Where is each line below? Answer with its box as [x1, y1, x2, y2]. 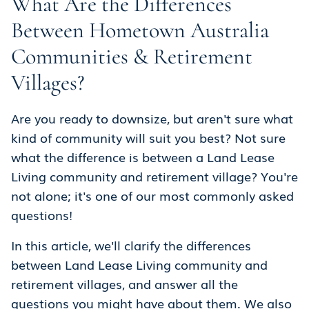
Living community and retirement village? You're [11, 166, 298, 185]
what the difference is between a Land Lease [11, 147, 275, 166]
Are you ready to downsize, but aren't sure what [11, 108, 293, 127]
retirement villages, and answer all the [11, 274, 238, 292]
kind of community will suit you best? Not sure [11, 128, 286, 146]
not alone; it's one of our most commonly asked [11, 186, 294, 204]
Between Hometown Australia [11, 16, 269, 43]
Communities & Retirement [11, 42, 252, 70]
